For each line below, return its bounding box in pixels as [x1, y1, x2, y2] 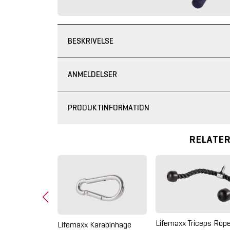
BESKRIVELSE [68, 35, 113, 46]
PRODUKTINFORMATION [68, 102, 149, 112]
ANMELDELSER [68, 69, 117, 79]
